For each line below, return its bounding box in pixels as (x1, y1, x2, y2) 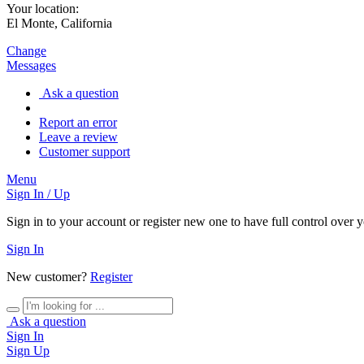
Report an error (39, 115, 117, 129)
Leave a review (39, 129, 118, 144)
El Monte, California (6, 15, 112, 30)
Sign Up (6, 343, 50, 357)
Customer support (39, 144, 130, 158)
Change (6, 43, 46, 58)
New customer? (6, 269, 90, 284)
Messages (6, 58, 56, 72)
